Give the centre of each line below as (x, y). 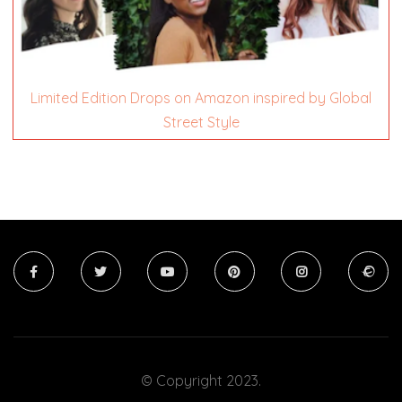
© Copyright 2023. (201, 381)
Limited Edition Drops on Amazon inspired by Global (201, 98)
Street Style (201, 122)
